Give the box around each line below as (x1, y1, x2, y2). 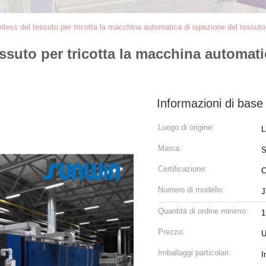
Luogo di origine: (158, 123, 214, 132)
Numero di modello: (158, 185, 224, 194)
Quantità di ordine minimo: (158, 207, 248, 216)
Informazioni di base (157, 97, 263, 110)
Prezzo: (158, 227, 185, 236)
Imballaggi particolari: (158, 248, 231, 257)
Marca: (158, 144, 182, 153)
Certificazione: (158, 164, 207, 173)
